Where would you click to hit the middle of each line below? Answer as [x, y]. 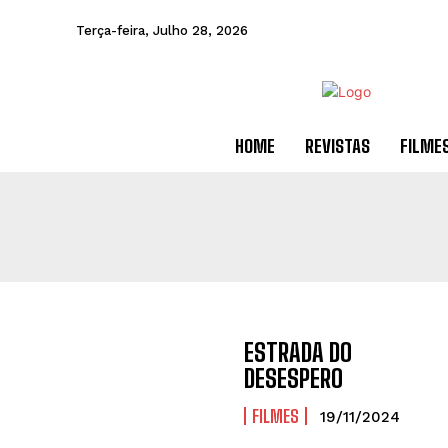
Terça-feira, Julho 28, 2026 [162, 30]
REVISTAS [337, 146]
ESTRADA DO [298, 352]
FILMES [276, 415]
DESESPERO [294, 378]
